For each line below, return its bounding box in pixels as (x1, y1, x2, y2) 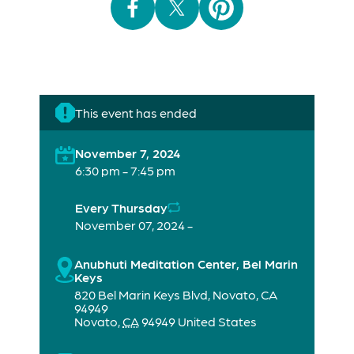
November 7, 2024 (75, 145, 180, 161)
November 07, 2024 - (75, 217, 193, 233)
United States (178, 314, 258, 330)
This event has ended (75, 105, 197, 121)
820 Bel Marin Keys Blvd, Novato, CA (74, 287, 278, 303)
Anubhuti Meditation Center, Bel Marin (74, 256, 299, 272)
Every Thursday (75, 200, 168, 216)
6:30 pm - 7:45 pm (75, 163, 175, 179)
